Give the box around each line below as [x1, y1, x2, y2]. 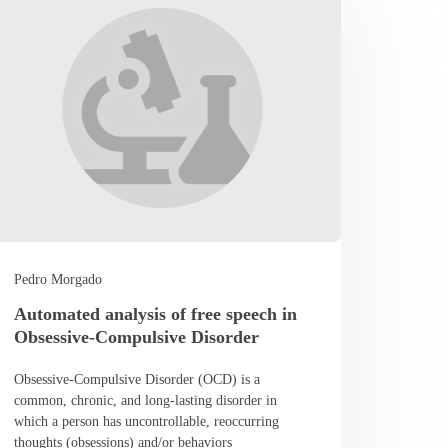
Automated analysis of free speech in [14, 303, 298, 324]
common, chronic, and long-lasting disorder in [14, 392, 278, 408]
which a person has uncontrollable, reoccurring [14, 413, 280, 429]
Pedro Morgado [14, 271, 103, 287]
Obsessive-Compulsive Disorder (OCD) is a [14, 371, 261, 387]
